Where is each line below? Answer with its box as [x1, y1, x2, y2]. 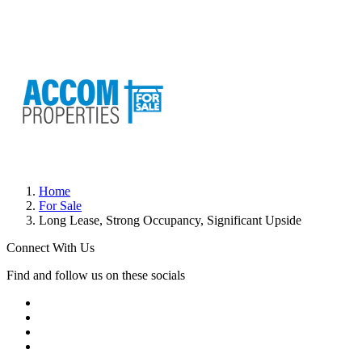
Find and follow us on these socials [6, 268, 185, 283]
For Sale [39, 199, 82, 213]
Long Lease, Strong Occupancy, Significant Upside [39, 213, 301, 228]
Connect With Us [6, 241, 95, 255]
